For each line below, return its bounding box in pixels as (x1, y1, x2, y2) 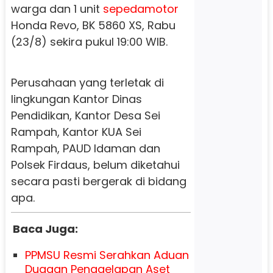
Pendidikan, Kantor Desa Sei (10, 107, 160, 123)
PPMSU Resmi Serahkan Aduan (24, 247, 189, 263)
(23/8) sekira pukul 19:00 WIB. (10, 34, 168, 49)
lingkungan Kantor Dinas (10, 91, 142, 107)
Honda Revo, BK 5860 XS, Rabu (10, 17, 175, 33)
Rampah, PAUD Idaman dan (10, 140, 160, 156)
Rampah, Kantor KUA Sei (10, 124, 141, 140)
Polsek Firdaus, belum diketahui (10, 157, 180, 172)
